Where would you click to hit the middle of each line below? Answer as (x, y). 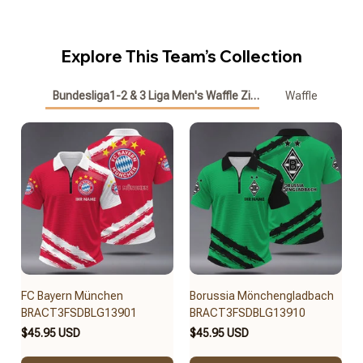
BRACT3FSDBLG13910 (248, 312)
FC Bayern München (72, 295)
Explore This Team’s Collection (181, 56)
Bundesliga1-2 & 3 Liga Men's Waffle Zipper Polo (175, 96)
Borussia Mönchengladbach (262, 295)
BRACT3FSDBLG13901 (79, 312)
